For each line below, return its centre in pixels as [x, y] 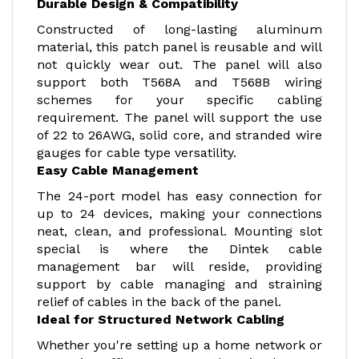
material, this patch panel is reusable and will [179, 47]
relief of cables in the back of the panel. [159, 302]
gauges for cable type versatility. [137, 153]
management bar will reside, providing [179, 266]
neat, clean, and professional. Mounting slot [179, 231]
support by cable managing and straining [179, 284]
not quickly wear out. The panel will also [179, 65]
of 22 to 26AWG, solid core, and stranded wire [179, 135]
